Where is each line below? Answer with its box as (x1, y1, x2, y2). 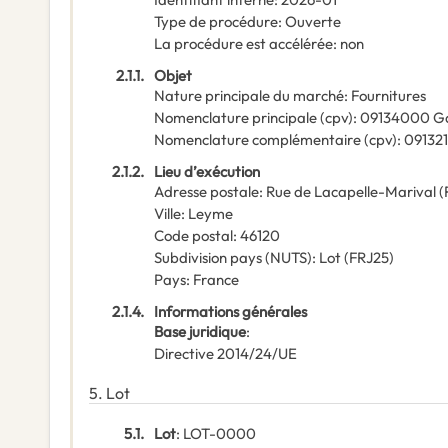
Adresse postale (154, 182, 259, 202)
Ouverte (285, 12, 341, 32)
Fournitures (351, 86, 426, 106)
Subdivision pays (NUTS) (154, 248, 312, 268)
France (193, 270, 239, 290)
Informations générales (154, 302, 307, 322)
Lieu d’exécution (154, 162, 260, 182)
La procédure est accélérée (154, 34, 333, 54)
